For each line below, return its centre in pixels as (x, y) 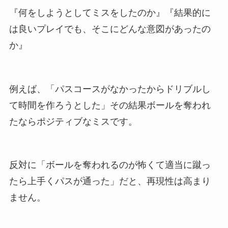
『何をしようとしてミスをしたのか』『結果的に (110, 12)
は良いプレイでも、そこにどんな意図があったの (110, 29)
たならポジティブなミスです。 (73, 121)
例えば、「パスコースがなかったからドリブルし (110, 89)
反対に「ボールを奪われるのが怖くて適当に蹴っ (110, 165)
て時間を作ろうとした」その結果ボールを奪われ (110, 105)
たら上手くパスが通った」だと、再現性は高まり (110, 181)
